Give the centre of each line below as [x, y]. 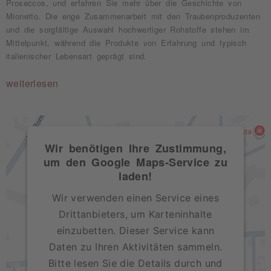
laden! [135, 175]
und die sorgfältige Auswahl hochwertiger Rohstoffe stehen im [128, 29]
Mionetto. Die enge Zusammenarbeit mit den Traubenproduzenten [133, 16]
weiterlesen [32, 83]
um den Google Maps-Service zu [135, 161]
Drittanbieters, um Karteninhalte [135, 214]
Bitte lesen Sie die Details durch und [135, 263]
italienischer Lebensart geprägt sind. [77, 56]
